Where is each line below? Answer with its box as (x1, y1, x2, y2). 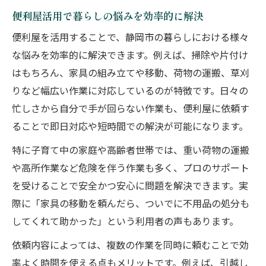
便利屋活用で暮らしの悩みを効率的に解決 (12, 8, 204, 23)
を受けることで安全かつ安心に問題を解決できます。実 (12, 179, 248, 195)
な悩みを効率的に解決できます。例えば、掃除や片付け (12, 48, 248, 64)
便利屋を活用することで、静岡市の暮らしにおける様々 (12, 30, 249, 46)
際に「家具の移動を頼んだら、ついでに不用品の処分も (12, 197, 249, 213)
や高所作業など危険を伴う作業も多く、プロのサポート (12, 161, 249, 177)
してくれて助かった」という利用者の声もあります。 (12, 214, 239, 230)
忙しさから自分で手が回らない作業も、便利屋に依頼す (12, 102, 249, 118)
